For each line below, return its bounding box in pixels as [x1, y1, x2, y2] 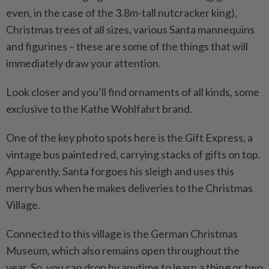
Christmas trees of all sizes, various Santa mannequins [6, 22, 255, 36]
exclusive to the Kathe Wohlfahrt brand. [6, 101, 192, 115]
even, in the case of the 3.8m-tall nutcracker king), [6, 5, 237, 19]
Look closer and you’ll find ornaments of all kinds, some [6, 85, 259, 98]
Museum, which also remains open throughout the [6, 243, 240, 257]
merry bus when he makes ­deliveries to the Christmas [6, 181, 253, 195]
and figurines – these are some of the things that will [6, 39, 248, 53]
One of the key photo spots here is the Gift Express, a [6, 130, 253, 144]
